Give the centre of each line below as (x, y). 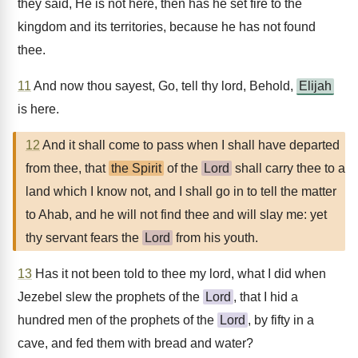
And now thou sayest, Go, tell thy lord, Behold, (164, 86)
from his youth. (215, 238)
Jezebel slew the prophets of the (110, 297)
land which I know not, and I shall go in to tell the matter (181, 191)
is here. (38, 109)
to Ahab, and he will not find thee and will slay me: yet (176, 215)
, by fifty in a (281, 320)
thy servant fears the (84, 238)
